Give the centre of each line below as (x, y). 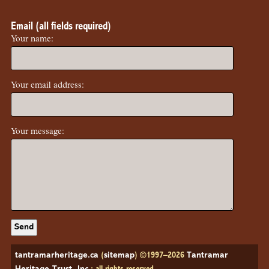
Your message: (38, 131)
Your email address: (47, 85)
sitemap (119, 256)
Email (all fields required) (61, 26)
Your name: (32, 39)
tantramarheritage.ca (57, 256)
